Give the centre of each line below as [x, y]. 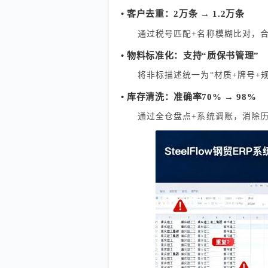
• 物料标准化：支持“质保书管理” [190, 55]
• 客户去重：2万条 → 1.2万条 [182, 14]
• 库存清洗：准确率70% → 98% [188, 97]
